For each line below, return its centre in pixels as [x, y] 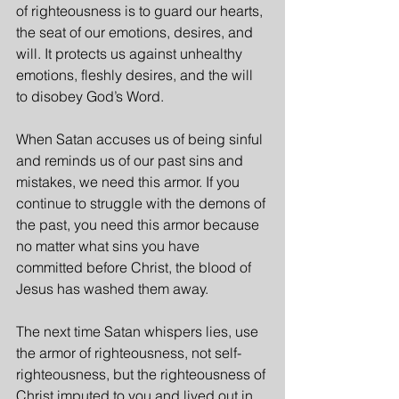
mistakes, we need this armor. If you [130, 182]
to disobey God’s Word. [90, 96]
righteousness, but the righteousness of [142, 374]
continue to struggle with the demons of [142, 203]
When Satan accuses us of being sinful [141, 139]
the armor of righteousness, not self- [129, 353]
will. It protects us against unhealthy [131, 53]
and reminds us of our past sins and [131, 160]
